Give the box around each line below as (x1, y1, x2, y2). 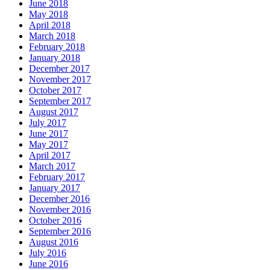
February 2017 (29, 171, 85, 182)
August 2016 (29, 236, 78, 247)
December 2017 (29, 63, 90, 74)
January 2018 (29, 52, 80, 63)
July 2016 (29, 247, 66, 258)
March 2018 (29, 30, 75, 41)
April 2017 (29, 149, 71, 160)
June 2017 (29, 128, 68, 139)
